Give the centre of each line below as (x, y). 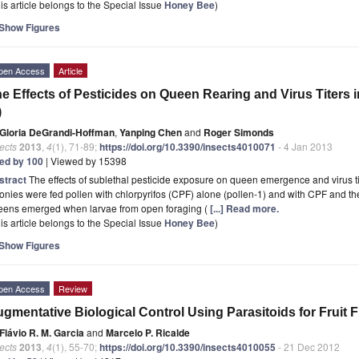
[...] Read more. (244, 208)
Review (73, 288)
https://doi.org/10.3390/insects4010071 (188, 146)
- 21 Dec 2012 (308, 346)
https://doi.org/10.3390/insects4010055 (188, 347)
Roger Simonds (239, 132)
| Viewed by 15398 (85, 160)
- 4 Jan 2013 (304, 146)
